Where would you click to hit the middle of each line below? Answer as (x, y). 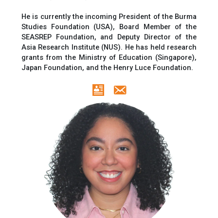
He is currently (47, 16)
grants (34, 57)
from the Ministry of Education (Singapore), (121, 57)
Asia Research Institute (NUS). (73, 47)
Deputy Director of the (157, 37)
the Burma (178, 16)
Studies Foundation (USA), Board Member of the (109, 27)
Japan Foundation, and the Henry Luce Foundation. (107, 67)
